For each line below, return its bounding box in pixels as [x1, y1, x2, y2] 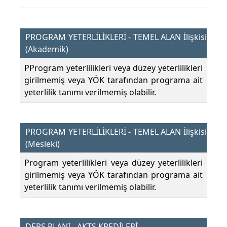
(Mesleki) [25, 138, 60, 150]
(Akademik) [25, 44, 68, 55]
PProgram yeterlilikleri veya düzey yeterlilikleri [24, 62, 203, 74]
